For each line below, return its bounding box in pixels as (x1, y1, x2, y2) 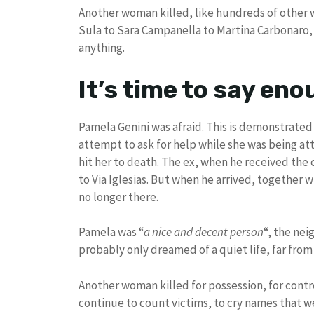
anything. (78, 40, 125, 56)
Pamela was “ (78, 224, 144, 240)
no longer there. (78, 189, 158, 205)
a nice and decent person (144, 224, 264, 240)
